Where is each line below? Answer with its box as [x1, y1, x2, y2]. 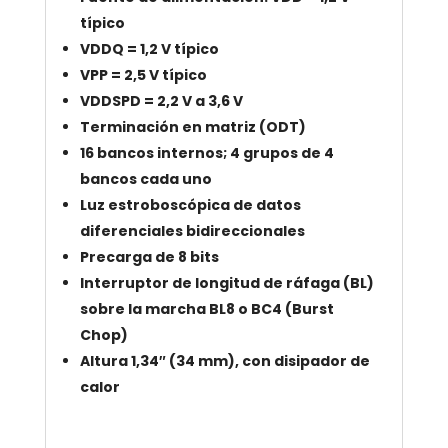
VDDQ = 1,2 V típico [79, 39, 219, 60]
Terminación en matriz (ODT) [79, 117, 306, 138]
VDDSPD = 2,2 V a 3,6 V [79, 91, 243, 112]
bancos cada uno [79, 169, 212, 190]
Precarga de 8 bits [79, 247, 219, 268]
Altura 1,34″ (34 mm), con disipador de [79, 351, 370, 372]
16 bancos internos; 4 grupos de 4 [79, 143, 334, 164]
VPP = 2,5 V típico [79, 65, 207, 86]
